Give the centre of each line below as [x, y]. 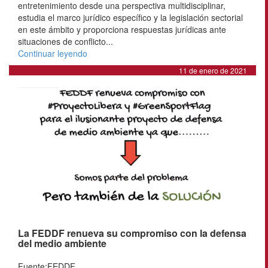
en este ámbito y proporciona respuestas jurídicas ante [122, 29]
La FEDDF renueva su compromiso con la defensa [132, 233]
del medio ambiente [62, 243]
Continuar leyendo [53, 53]
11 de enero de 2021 [213, 70]
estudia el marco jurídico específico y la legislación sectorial [130, 17]
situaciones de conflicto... [66, 41]
